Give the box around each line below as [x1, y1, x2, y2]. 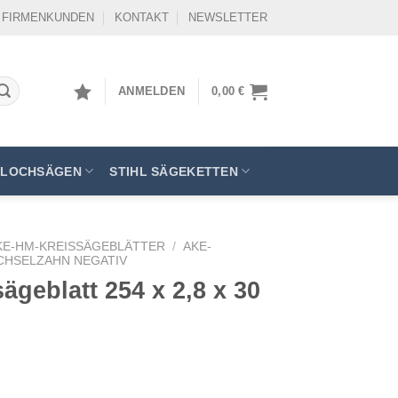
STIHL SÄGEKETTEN [109, 163, 238, 179]
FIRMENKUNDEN [2, 11, 95, 24]
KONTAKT [114, 11, 169, 24]
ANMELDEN [118, 84, 186, 98]
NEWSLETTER [188, 11, 267, 24]
